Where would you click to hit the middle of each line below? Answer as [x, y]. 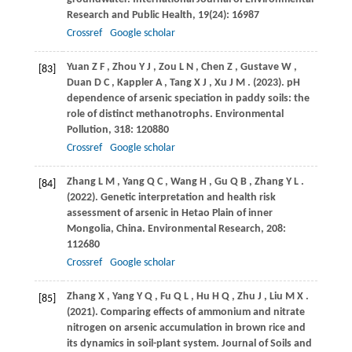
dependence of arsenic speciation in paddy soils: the [188, 99]
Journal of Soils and [266, 344]
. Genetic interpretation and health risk [185, 198]
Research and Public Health [129, 16]
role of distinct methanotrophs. [141, 115]
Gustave [259, 68]
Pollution [87, 130]
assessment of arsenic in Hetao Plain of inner [169, 214]
